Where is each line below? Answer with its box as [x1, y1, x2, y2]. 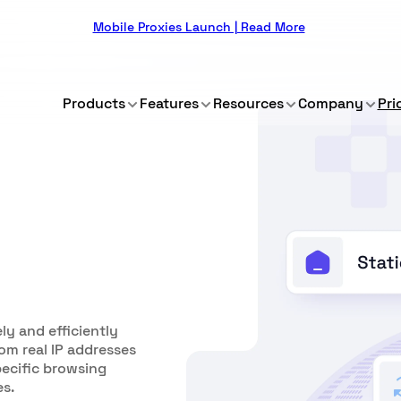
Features [139, 94, 199, 113]
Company [297, 94, 363, 113]
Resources [212, 94, 284, 113]
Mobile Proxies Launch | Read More [92, 19, 305, 35]
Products [62, 94, 125, 113]
